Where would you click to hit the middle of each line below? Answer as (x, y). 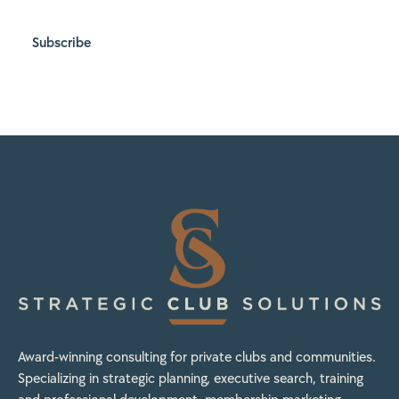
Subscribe (61, 42)
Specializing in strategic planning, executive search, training (191, 379)
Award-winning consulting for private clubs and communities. (197, 357)
